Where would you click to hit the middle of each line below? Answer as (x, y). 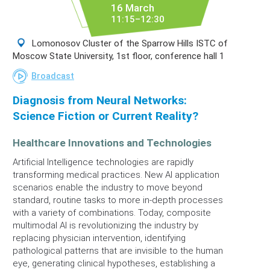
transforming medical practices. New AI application (116, 175)
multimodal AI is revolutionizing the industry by (105, 225)
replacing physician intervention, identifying (99, 238)
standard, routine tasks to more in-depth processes (118, 200)
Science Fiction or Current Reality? (105, 116)
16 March (133, 8)
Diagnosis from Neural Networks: (100, 100)
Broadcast (53, 76)
